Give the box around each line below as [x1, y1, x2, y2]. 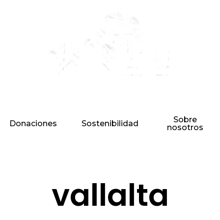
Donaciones [9, 119, 57, 129]
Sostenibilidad [82, 119, 139, 129]
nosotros [166, 123, 203, 133]
